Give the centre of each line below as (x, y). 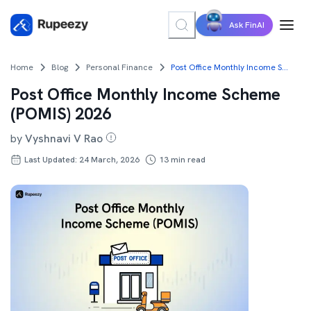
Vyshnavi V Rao (64, 138)
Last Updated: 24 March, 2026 (82, 160)
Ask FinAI (247, 25)
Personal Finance (119, 67)
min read (187, 160)
